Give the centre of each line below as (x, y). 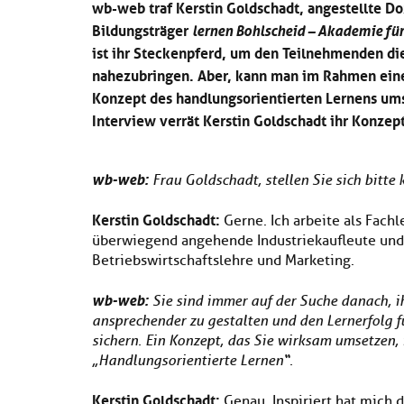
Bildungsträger (142, 29)
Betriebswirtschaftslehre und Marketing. (223, 261)
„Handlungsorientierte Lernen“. (193, 360)
